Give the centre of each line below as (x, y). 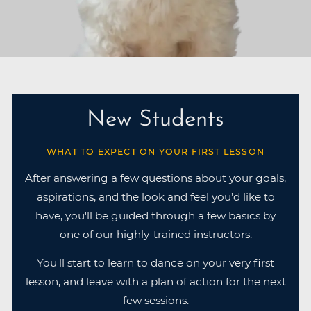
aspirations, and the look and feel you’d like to (155, 197)
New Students (155, 120)
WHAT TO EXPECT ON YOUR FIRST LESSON (155, 151)
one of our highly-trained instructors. (155, 235)
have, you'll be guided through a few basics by (155, 216)
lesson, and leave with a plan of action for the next (155, 281)
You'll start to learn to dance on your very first (155, 262)
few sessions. (155, 300)
